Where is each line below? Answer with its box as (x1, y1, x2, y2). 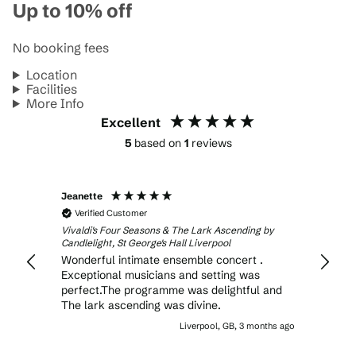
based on (133, 135, 184, 150)
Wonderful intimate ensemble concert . (61, 252, 263, 267)
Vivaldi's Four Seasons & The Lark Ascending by (61, 224, 274, 237)
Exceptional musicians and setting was (61, 267, 260, 282)
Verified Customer (75, 207, 147, 219)
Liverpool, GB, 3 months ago (180, 319, 295, 331)
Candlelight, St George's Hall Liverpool (61, 237, 230, 250)
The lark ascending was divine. (61, 297, 221, 312)
